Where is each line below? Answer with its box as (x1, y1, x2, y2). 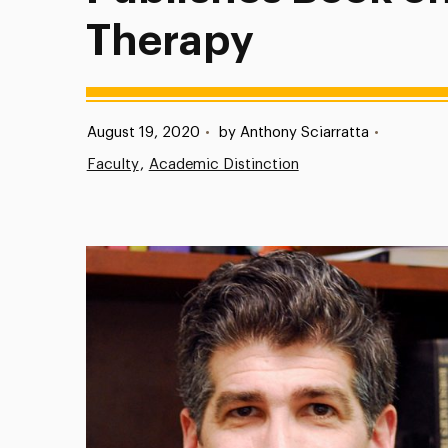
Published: (66, 124, 137, 139)
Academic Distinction (148, 157, 299, 172)
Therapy (86, 20, 255, 62)
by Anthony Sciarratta (218, 125, 369, 140)
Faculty (86, 157, 139, 172)
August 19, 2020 (86, 125, 200, 140)
